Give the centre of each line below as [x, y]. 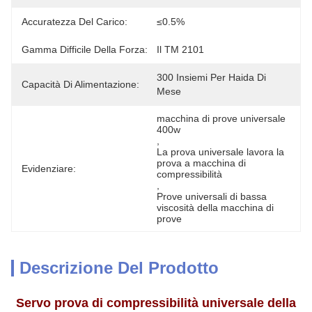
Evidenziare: [49, 169]
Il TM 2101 [180, 49]
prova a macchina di [201, 163]
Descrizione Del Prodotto [119, 268]
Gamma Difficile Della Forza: [85, 49]
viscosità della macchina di [215, 208]
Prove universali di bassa [212, 196]
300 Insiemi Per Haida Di [211, 77]
